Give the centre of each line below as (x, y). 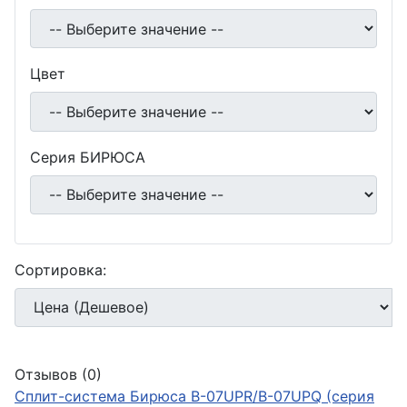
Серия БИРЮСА (88, 157)
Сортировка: (60, 269)
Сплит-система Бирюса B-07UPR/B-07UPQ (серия (194, 396)
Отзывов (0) (58, 374)
